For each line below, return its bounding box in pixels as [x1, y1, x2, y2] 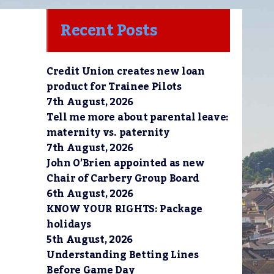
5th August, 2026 [46, 230, 133, 250]
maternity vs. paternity [46, 123, 169, 143]
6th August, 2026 [46, 184, 133, 204]
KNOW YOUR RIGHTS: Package [46, 199, 202, 219]
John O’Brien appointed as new [46, 154, 205, 173]
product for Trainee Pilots [46, 77, 182, 97]
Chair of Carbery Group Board [46, 169, 200, 188]
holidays [46, 215, 91, 234]
